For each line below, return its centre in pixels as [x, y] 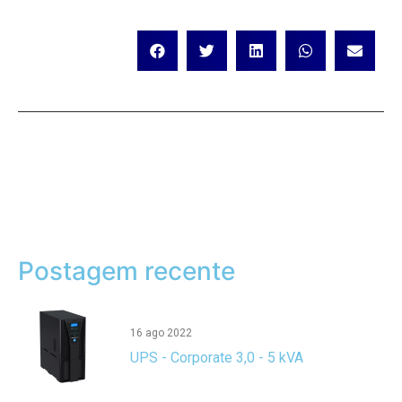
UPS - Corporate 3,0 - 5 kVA [217, 357]
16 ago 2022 [161, 332]
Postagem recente [127, 271]
